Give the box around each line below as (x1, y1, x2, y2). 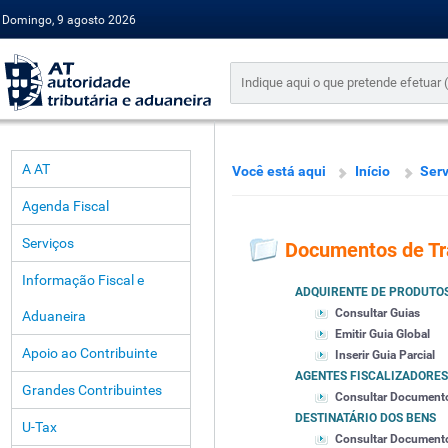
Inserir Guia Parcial (335, 348, 435, 363)
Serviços (22, 235, 74, 251)
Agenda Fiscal (22, 198, 109, 214)
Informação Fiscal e (22, 272, 144, 288)
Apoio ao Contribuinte (22, 345, 157, 361)
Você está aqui (232, 163, 326, 179)
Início (355, 163, 390, 179)
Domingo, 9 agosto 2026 (2, 13, 136, 27)
